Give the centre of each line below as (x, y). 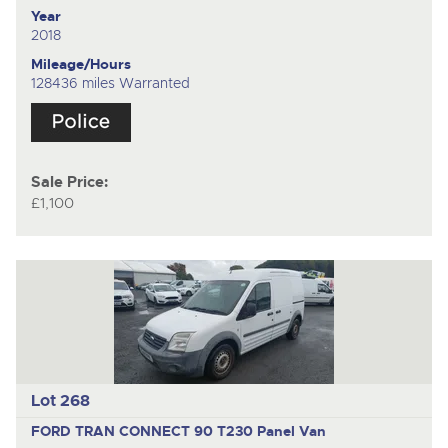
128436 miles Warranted (110, 83)
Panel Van (291, 431)
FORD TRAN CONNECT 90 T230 (143, 431)
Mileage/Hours (80, 64)
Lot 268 (60, 401)
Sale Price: (69, 182)
